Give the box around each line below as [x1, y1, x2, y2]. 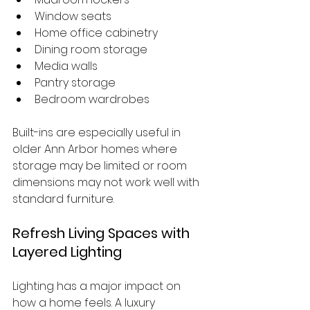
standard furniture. [12, 191, 114, 207]
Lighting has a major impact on [12, 278, 183, 294]
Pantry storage [35, 75, 116, 91]
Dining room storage [35, 42, 147, 57]
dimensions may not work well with [12, 174, 202, 190]
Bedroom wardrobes [35, 91, 149, 107]
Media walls [35, 58, 98, 74]
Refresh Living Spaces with [12, 224, 193, 243]
